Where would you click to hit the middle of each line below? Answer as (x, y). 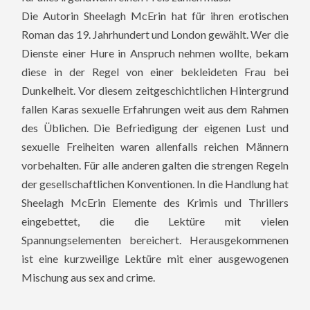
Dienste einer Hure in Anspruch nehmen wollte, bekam (155, 53)
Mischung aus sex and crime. (89, 277)
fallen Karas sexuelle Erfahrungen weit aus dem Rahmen (155, 109)
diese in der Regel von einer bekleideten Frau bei (155, 71)
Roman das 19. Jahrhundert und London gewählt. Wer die (155, 34)
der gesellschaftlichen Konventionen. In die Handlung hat (155, 183)
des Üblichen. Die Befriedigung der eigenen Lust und (155, 127)
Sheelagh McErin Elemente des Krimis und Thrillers (155, 202)
